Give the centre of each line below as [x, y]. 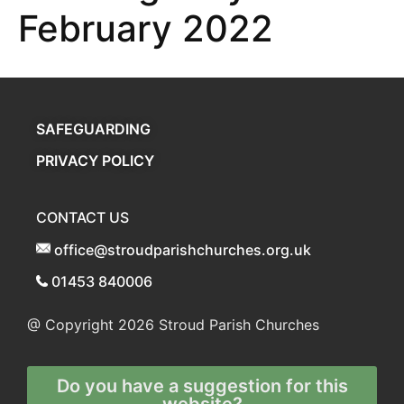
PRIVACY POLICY [95, 161]
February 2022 [146, 28]
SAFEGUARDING [93, 129]
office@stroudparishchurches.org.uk [183, 250]
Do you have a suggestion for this [202, 386]
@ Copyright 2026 [91, 325]
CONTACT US [83, 217]
